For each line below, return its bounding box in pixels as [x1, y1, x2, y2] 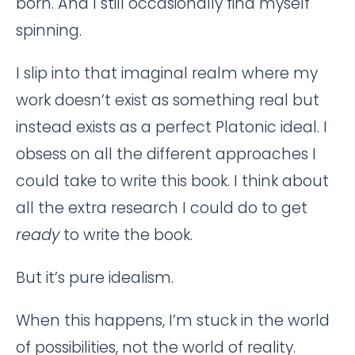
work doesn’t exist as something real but [16, 90, 319, 111]
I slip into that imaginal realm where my [16, 63, 318, 84]
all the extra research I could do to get [16, 197, 307, 219]
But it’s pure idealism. [16, 267, 174, 288]
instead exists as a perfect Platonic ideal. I [16, 116, 327, 138]
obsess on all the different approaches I [16, 143, 316, 165]
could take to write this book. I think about [16, 170, 329, 192]
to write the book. [59, 224, 193, 246]
